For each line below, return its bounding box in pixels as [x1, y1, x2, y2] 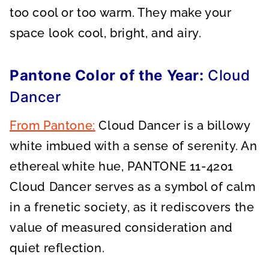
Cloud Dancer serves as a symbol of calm [10, 180, 256, 194]
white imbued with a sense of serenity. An [10, 139, 258, 153]
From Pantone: [10, 118, 95, 133]
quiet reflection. [10, 241, 105, 255]
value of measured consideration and [10, 220, 234, 235]
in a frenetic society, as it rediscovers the [10, 200, 255, 214]
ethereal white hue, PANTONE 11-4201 [10, 159, 234, 174]
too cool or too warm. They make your [10, 5, 232, 20]
